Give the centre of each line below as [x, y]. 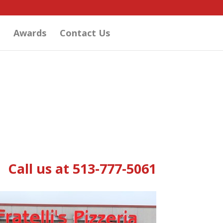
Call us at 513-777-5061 [82, 168]
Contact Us [85, 33]
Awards [30, 33]
